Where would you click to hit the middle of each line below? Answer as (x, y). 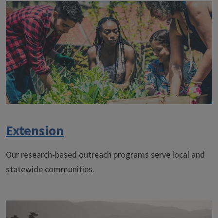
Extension (35, 131)
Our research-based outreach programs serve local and (105, 155)
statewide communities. (50, 170)
